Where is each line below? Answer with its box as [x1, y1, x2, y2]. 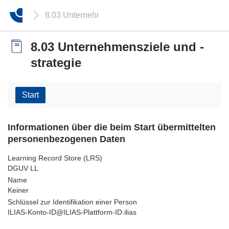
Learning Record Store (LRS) [8, 154, 102, 162]
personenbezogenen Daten [8, 134, 125, 144]
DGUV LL [8, 164, 38, 172]
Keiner [8, 186, 29, 194]
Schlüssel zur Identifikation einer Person [8, 198, 137, 206]
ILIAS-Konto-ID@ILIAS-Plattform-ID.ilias [8, 208, 136, 216]
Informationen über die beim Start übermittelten [8, 122, 216, 132]
